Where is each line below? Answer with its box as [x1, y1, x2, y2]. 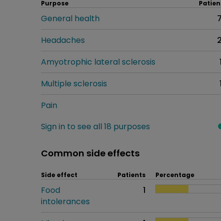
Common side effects [41, 147, 140, 159]
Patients [117, 170, 146, 179]
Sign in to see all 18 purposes [41, 120, 150, 132]
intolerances [41, 195, 90, 207]
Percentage [155, 170, 194, 179]
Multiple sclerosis [41, 77, 107, 89]
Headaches [41, 34, 85, 46]
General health [41, 12, 100, 24]
